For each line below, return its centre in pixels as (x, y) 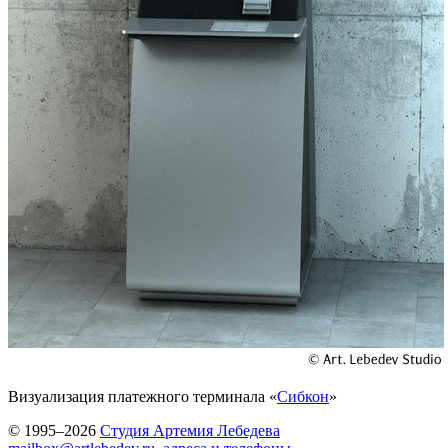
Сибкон (303, 396)
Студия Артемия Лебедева (190, 430)
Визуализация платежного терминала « (142, 396)
